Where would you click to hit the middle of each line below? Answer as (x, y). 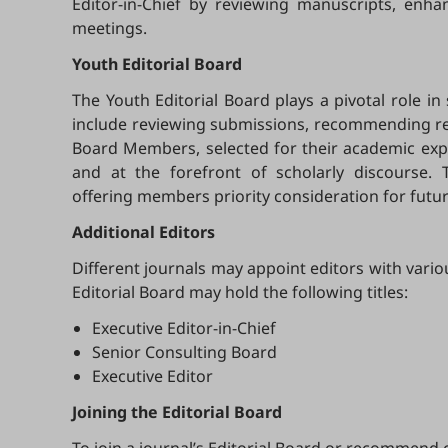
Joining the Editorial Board (177, 412)
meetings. (109, 28)
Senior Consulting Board (184, 352)
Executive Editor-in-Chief (184, 328)
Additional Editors (143, 232)
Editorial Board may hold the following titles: (240, 292)
